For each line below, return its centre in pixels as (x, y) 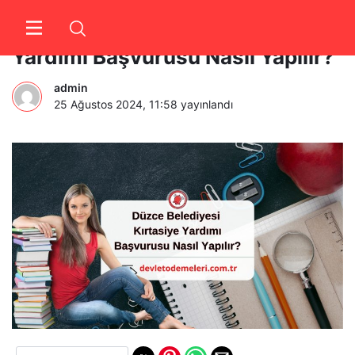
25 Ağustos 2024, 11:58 (116, 104)
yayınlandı (205, 104)
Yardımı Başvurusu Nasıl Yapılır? (173, 57)
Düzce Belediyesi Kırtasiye (147, 31)
